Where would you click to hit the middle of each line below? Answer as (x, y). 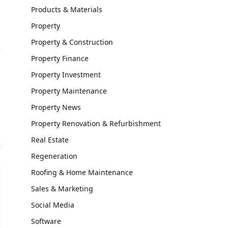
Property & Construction (72, 42)
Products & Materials (67, 9)
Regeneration (54, 156)
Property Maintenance (69, 91)
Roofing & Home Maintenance (82, 172)
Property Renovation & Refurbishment (96, 123)
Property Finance (60, 58)
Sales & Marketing (62, 189)
